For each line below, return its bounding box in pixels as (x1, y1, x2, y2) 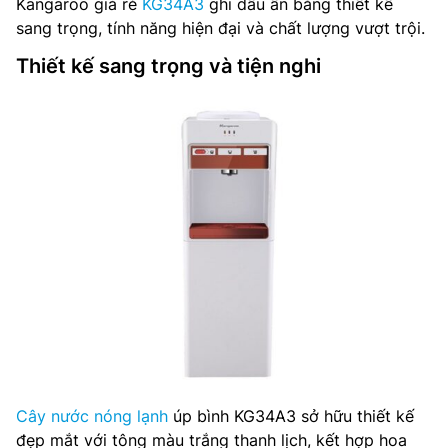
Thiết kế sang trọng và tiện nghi (16, 54, 321, 78)
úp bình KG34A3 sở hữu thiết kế (168, 406, 414, 426)
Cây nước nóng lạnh (16, 406, 168, 426)
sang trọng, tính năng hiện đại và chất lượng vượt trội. (16, 18, 425, 38)
